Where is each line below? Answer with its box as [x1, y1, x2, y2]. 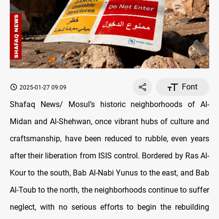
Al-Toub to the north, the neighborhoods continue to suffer [10, 185, 209, 195]
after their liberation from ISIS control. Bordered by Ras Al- [10, 151, 209, 161]
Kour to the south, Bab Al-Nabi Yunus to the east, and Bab [10, 168, 209, 178]
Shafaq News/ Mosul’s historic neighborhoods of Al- [10, 100, 209, 109]
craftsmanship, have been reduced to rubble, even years [10, 134, 209, 144]
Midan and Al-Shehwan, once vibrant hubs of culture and [10, 117, 209, 127]
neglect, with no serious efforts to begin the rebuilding [10, 202, 209, 212]
